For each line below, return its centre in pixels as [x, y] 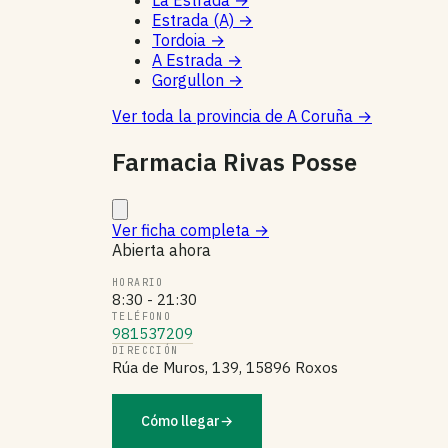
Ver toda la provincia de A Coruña [234, 116]
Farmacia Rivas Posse [234, 162]
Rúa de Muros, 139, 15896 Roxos [225, 368]
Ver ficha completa [183, 230]
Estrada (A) [195, 20]
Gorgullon [190, 80]
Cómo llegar [180, 421]
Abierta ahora [161, 250]
